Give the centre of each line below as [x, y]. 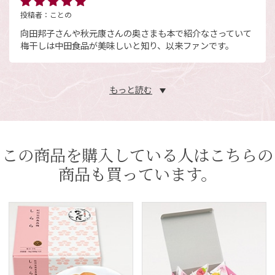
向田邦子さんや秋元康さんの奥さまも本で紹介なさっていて [136, 33]
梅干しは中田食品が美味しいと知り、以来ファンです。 [127, 45]
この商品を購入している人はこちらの [137, 154]
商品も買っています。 [137, 173]
